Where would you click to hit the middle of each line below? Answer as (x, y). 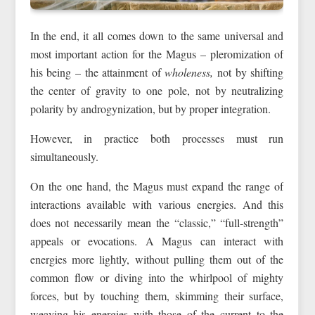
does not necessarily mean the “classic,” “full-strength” (157, 223)
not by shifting (249, 72)
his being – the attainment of (97, 72)
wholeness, (189, 72)
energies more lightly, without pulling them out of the (157, 259)
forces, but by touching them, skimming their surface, (157, 296)
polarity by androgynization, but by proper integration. (150, 109)
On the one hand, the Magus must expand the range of (157, 186)
